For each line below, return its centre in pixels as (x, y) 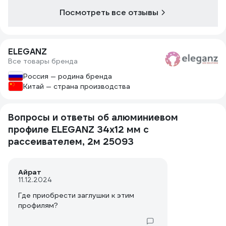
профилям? (38, 205)
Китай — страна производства (77, 86)
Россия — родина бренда (68, 76)
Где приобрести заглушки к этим (76, 195)
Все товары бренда (43, 61)
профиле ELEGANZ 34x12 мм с (78, 129)
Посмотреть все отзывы (109, 12)
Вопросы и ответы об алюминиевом (93, 117)
